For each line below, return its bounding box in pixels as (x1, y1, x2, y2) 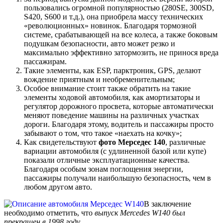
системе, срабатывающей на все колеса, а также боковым (24, 30, 218, 39)
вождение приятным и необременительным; (24, 75, 175, 84)
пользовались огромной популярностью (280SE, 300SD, (24, 3, 214, 12)
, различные (165, 137, 206, 146)
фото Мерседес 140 (99, 137, 165, 146)
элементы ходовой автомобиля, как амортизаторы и (24, 93, 200, 102)
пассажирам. (24, 57, 67, 66)
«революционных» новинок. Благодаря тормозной (24, 21, 197, 30)
